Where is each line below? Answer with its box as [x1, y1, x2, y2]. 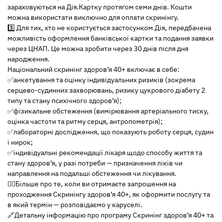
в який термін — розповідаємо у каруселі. [7, 200, 142, 209]
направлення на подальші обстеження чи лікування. [7, 169, 176, 178]
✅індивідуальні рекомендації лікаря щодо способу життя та [7, 148, 202, 157]
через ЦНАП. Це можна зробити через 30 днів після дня [7, 44, 188, 53]
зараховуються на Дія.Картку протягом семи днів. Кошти [7, 2, 192, 11]
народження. [7, 55, 50, 63]
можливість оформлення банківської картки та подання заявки [7, 34, 214, 43]
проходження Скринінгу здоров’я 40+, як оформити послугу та [7, 190, 210, 199]
